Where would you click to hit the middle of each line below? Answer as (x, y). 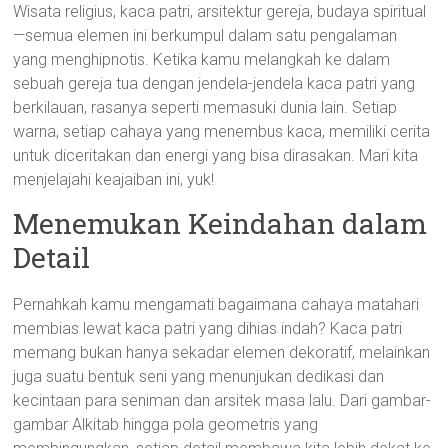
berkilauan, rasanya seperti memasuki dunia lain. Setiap (205, 107)
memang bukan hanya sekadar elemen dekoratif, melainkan (222, 352)
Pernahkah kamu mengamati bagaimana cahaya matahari (216, 304)
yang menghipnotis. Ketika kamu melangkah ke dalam (202, 59)
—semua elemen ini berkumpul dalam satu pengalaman (205, 35)
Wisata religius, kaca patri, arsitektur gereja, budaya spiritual (220, 11)
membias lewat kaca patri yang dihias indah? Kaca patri (208, 328)
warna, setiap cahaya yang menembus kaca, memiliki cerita (222, 131)
